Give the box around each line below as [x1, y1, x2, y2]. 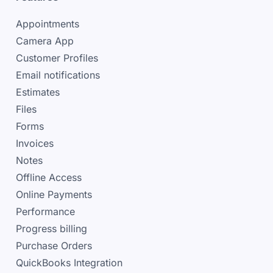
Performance [15, 205, 75, 218]
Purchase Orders [15, 239, 92, 252]
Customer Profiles [15, 51, 98, 64]
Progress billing [15, 222, 87, 235]
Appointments [15, 17, 79, 30]
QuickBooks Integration [15, 256, 122, 269]
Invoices [15, 136, 54, 149]
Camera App [15, 34, 74, 47]
